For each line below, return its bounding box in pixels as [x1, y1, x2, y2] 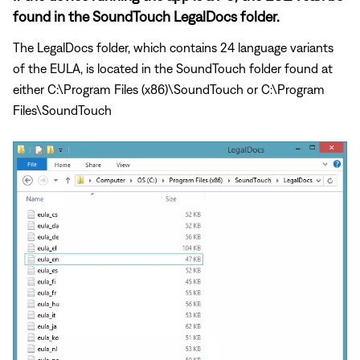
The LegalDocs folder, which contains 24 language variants [13, 39, 333, 55]
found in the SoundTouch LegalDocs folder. [13, 7, 280, 25]
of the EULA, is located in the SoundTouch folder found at [13, 60, 333, 76]
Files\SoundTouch [13, 102, 112, 117]
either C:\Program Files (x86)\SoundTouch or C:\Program [13, 81, 325, 96]
